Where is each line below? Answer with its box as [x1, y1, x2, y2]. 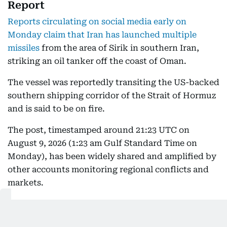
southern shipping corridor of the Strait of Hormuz [8, 91, 216, 100]
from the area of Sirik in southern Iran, [40, 43, 199, 53]
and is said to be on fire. [8, 104, 105, 113]
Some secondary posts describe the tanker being [8, 199, 206, 209]
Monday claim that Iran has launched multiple [8, 30, 197, 40]
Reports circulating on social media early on [8, 17, 186, 26]
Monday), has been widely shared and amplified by [8, 152, 216, 161]
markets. [8, 178, 44, 187]
